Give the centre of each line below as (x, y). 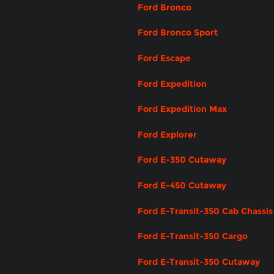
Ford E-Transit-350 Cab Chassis (205, 211)
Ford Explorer (167, 134)
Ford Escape (164, 58)
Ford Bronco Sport (178, 33)
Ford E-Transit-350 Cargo (193, 236)
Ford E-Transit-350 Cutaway (199, 261)
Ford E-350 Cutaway (182, 160)
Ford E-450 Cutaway (182, 185)
